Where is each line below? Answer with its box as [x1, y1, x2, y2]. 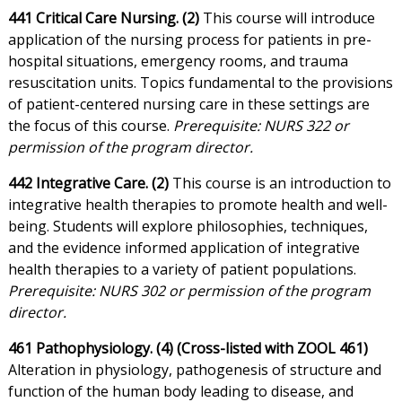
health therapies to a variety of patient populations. [7, 259, 356, 280]
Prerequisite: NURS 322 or [172, 116, 349, 136]
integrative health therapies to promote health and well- [7, 195, 388, 215]
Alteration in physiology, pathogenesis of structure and [7, 360, 381, 380]
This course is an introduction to [168, 173, 391, 194]
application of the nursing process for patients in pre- [7, 30, 371, 50]
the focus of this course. [7, 116, 173, 136]
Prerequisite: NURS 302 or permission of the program [7, 281, 371, 301]
